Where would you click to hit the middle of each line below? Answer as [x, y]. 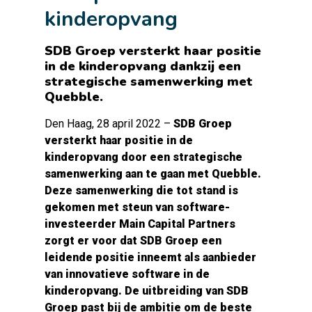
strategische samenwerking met [149, 81]
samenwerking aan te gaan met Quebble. [153, 174]
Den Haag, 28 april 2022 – [109, 124]
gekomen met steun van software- [137, 207]
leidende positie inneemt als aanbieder [150, 257]
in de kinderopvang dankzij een [143, 66]
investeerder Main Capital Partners [140, 224]
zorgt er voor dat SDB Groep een [133, 241]
